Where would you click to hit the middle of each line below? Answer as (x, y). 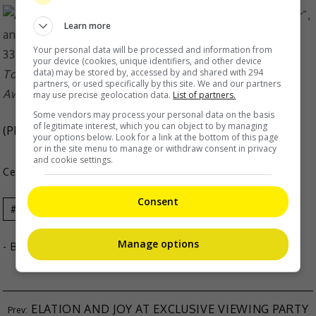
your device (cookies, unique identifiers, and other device (148, 61)
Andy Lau (40, 209)
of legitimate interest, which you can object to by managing (151, 126)
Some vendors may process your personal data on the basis (154, 114)
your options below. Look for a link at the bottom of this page (156, 137)
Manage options (158, 244)
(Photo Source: (46, 131)
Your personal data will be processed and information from (153, 49)
